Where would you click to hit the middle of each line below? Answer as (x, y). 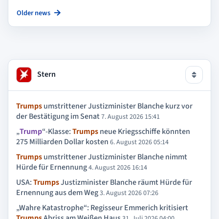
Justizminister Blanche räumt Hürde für (126, 183)
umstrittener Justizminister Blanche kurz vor (117, 106)
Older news (33, 13)
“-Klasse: (57, 131)
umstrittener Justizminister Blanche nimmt (115, 157)
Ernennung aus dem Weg (57, 193)
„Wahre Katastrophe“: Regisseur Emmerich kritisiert (102, 208)
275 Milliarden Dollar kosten (62, 142)
